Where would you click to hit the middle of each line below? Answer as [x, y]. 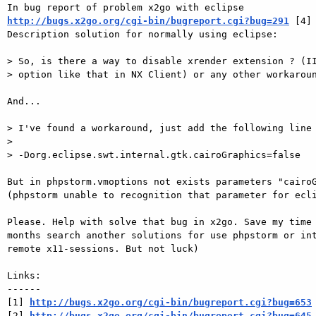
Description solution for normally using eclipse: [145, 34]
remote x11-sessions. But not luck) [106, 248]
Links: [24, 275]
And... [27, 101]
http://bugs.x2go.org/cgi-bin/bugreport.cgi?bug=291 [148, 20]
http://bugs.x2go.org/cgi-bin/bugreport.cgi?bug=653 [171, 302]
